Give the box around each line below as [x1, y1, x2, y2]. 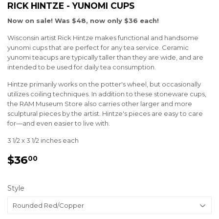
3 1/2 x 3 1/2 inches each [7, 136, 79, 145]
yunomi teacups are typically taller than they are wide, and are [7, 53, 203, 62]
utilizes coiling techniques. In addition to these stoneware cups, [7, 90, 206, 98]
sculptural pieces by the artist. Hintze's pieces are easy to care [7, 109, 203, 118]
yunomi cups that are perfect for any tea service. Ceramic [7, 44, 189, 52]
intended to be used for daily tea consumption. [7, 63, 156, 71]
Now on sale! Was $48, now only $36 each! [7, 17, 159, 25]
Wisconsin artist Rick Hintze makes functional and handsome [7, 34, 198, 42]
